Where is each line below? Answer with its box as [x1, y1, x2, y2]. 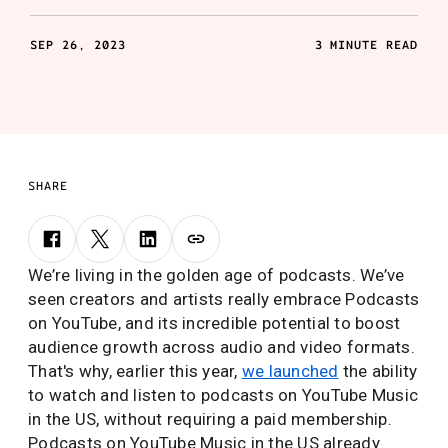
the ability [338, 361, 418, 381]
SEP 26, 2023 [30, 38, 126, 52]
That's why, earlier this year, [28, 361, 242, 381]
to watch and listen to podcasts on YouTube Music [28, 385, 418, 405]
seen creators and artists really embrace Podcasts [28, 289, 420, 309]
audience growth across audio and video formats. [28, 337, 415, 357]
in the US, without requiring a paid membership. [28, 409, 392, 429]
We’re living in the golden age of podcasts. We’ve [28, 265, 405, 285]
